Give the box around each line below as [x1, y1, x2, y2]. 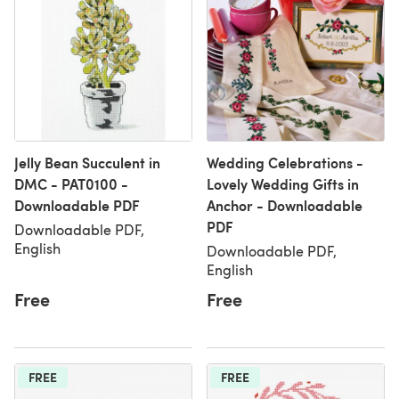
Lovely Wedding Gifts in [207, 174, 359, 194]
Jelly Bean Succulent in [14, 152, 160, 173]
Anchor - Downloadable [207, 195, 362, 216]
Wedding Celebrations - [207, 152, 363, 173]
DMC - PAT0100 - [14, 174, 128, 194]
